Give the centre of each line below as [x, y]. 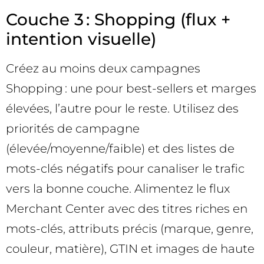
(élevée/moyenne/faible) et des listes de [120, 148]
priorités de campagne [73, 128]
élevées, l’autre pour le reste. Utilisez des [122, 108]
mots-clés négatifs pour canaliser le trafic [125, 168]
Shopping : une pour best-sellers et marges [131, 88]
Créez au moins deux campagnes [103, 68]
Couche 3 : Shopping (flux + [118, 19]
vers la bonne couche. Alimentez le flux [118, 188]
